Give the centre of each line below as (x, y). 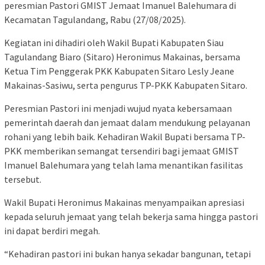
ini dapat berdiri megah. (52, 231)
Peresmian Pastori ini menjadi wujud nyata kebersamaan (118, 109)
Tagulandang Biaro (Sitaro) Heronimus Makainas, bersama (122, 57)
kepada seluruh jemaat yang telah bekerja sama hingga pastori (131, 217)
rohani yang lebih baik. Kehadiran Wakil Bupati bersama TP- (125, 137)
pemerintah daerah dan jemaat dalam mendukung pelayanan (127, 123)
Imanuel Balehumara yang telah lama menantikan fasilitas (124, 165)
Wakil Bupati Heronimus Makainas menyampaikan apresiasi (124, 203)
